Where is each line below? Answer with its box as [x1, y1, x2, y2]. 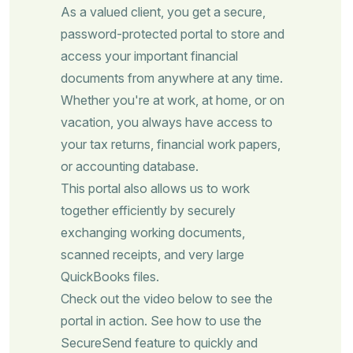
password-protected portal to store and [61, 26, 284, 42]
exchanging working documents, [61, 225, 245, 240]
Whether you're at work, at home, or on [61, 92, 284, 108]
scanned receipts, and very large [61, 247, 244, 262]
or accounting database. [61, 158, 199, 174]
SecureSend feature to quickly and [61, 335, 258, 351]
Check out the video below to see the [61, 291, 273, 307]
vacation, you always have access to [61, 114, 273, 130]
